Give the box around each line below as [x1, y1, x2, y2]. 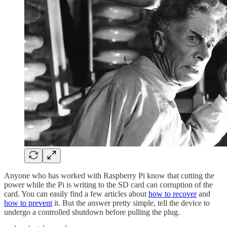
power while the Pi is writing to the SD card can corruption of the [4, 180, 213, 189]
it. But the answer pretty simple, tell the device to [52, 198, 210, 207]
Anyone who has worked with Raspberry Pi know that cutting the [4, 171, 214, 180]
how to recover [148, 189, 197, 198]
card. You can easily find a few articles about [4, 189, 148, 198]
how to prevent [4, 198, 52, 207]
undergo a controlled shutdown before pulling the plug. [4, 207, 180, 216]
